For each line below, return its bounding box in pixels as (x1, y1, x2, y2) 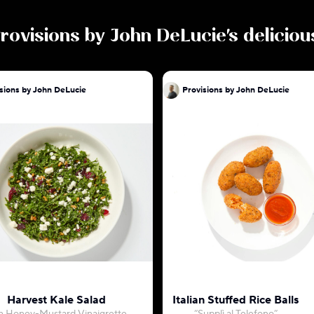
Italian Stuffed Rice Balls (172, 293, 299, 307)
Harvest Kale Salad (6, 293, 106, 307)
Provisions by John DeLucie (182, 85, 289, 95)
